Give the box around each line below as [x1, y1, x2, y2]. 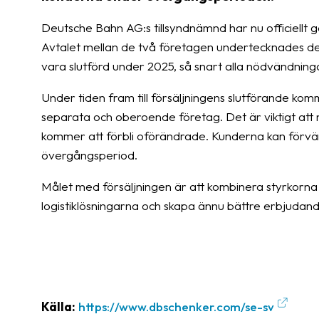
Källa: [41, 299, 75, 314]
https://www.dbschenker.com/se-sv [78, 299, 274, 314]
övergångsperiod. [41, 147, 137, 162]
